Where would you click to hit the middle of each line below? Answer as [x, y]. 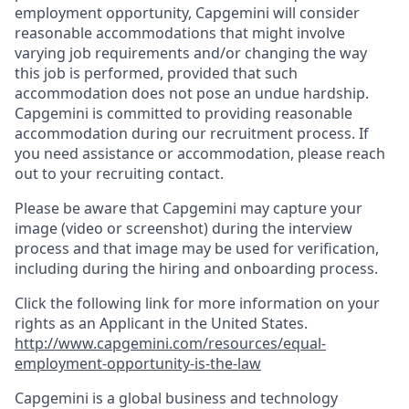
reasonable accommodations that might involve [180, 33]
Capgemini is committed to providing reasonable [184, 114]
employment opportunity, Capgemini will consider [187, 13]
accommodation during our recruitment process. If [192, 134]
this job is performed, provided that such [156, 73]
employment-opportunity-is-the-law [138, 364]
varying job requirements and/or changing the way [191, 53]
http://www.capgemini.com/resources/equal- [170, 344]
